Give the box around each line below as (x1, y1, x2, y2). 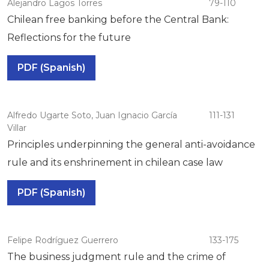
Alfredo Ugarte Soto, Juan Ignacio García (7, 109, 177, 121)
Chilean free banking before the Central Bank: (7, 13, 229, 25)
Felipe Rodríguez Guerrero (7, 234, 118, 246)
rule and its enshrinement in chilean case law (7, 156, 223, 168)
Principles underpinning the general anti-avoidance (7, 138, 255, 150)
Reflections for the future (7, 31, 131, 43)
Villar (7, 122, 26, 133)
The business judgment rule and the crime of (7, 250, 226, 262)
